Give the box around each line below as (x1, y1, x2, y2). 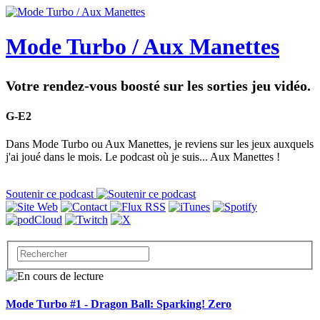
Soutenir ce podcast (6, 188, 96, 201)
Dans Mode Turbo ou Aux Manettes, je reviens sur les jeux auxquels (6, 138, 314, 151)
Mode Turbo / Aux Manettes (6, 34, 279, 60)
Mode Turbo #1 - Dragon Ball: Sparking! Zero (6, 298, 231, 311)
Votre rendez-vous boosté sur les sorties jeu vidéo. (6, 77, 311, 94)
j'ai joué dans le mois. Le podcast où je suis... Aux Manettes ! (6, 151, 280, 164)
